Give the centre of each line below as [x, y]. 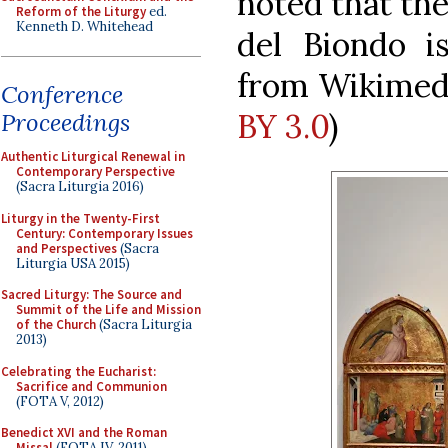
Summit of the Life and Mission [108, 309]
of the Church [56, 324]
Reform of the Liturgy [81, 11]
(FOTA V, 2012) [60, 401]
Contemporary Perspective [95, 171]
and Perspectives [66, 248]
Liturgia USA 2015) [73, 263]
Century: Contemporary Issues [104, 233]
